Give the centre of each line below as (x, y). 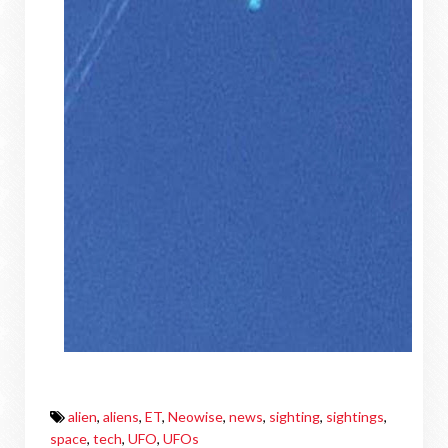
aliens (121, 416)
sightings (355, 416)
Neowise (195, 416)
